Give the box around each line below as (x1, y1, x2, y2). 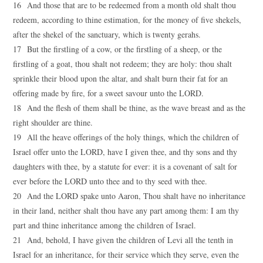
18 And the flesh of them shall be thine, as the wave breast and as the (13, 102, 246, 113)
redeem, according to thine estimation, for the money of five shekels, (13, 14, 242, 25)
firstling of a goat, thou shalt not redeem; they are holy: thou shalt (13, 58, 232, 69)
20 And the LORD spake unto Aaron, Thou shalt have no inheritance (13, 190, 246, 201)
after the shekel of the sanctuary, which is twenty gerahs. (13, 29, 201, 40)
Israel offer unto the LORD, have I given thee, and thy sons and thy (13, 146, 238, 157)
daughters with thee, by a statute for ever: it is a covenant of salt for (13, 161, 238, 172)
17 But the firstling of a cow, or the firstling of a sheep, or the (13, 43, 222, 55)
